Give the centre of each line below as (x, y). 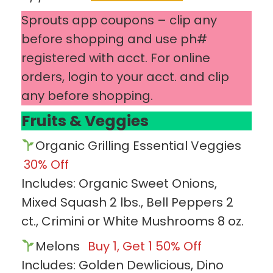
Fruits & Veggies (85, 121)
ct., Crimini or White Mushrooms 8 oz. (133, 221)
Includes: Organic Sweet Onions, (119, 183)
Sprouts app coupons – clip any (119, 20)
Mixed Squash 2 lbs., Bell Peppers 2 (127, 202)
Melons (59, 246)
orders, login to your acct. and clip (125, 76)
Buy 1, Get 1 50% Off (144, 246)
